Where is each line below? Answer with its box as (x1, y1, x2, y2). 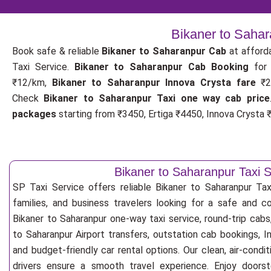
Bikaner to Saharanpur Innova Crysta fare (51, 77, 256, 88)
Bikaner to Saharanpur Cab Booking (74, 61, 249, 73)
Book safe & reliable (12, 45, 102, 57)
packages (12, 108, 56, 120)
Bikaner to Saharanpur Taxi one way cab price (44, 93, 270, 104)
